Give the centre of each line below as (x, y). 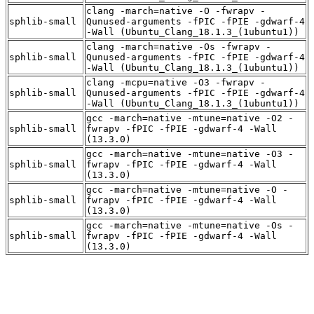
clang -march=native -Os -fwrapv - (179, 46)
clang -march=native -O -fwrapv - (176, 11)
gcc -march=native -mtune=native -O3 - (190, 153)
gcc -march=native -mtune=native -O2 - (190, 118)
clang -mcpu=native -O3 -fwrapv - (176, 82)
